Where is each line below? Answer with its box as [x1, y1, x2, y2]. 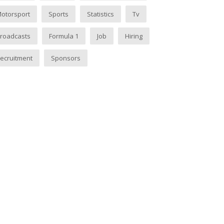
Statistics [87, 9, 114, 19]
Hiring [125, 31, 143, 41]
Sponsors [51, 53, 81, 63]
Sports [48, 9, 69, 19]
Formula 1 [49, 31, 79, 41]
